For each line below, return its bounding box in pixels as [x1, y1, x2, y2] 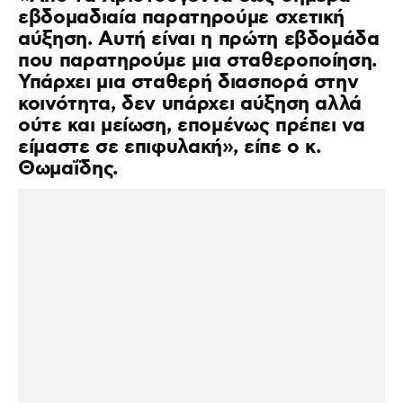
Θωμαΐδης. [18, 156, 118, 182]
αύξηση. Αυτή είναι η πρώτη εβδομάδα [18, 26, 380, 52]
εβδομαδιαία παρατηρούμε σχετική [18, 4, 345, 31]
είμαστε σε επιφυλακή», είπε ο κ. [18, 134, 321, 160]
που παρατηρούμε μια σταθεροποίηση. [18, 48, 378, 74]
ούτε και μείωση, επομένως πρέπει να [18, 112, 365, 139]
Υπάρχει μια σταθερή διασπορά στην [18, 69, 359, 95]
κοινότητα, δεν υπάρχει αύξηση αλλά [18, 91, 363, 117]
